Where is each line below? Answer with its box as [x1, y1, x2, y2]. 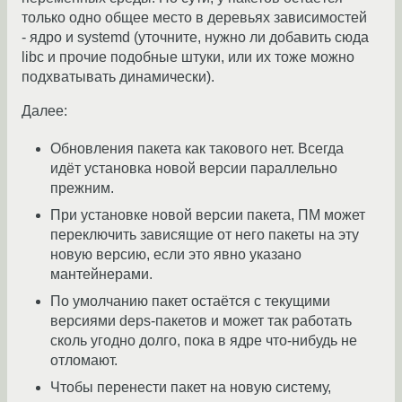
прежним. [50, 180, 114, 197]
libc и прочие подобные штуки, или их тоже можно [22, 49, 354, 66]
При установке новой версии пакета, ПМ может [50, 207, 365, 223]
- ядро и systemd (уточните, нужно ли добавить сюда [22, 30, 369, 46]
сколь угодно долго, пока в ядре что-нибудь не [50, 333, 357, 349]
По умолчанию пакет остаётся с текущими [50, 293, 330, 310]
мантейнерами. [50, 267, 153, 283]
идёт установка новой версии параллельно [50, 161, 337, 177]
